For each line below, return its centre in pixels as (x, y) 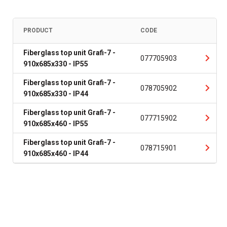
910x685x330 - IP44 (56, 94)
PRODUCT (38, 30)
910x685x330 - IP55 (56, 64)
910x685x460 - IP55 (56, 124)
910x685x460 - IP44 (56, 154)
